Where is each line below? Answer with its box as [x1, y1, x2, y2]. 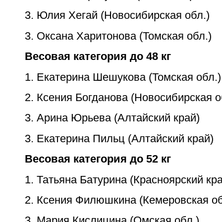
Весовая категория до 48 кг [25, 50, 171, 63]
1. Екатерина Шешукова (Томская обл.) [25, 70, 221, 83]
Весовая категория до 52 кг [25, 153, 171, 166]
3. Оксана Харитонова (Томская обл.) [25, 29, 212, 42]
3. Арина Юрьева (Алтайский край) [25, 111, 200, 124]
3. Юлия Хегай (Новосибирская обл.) [25, 9, 210, 22]
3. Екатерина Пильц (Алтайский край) [25, 132, 214, 145]
